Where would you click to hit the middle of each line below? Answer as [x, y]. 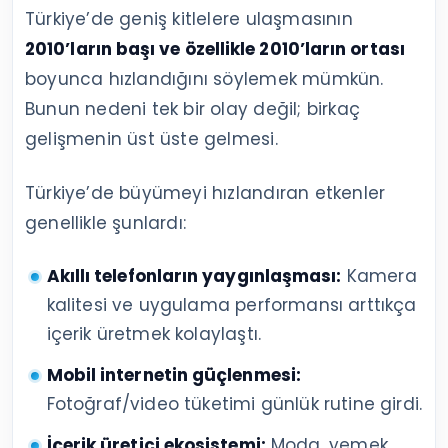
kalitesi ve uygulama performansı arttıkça [231, 305]
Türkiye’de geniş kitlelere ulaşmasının [189, 19]
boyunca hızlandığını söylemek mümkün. [204, 79]
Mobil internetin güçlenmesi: [173, 375]
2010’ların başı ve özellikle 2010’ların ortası [215, 49]
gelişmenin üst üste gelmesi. [151, 139]
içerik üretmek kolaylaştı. [154, 334]
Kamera [379, 276]
